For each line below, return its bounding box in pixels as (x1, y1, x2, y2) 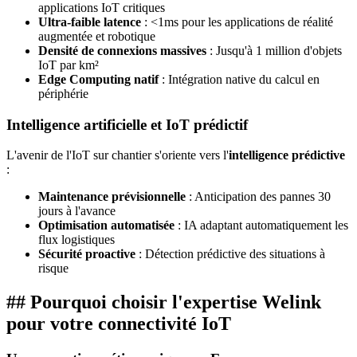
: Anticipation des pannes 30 (186, 190, 331, 204)
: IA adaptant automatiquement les (175, 218, 348, 233)
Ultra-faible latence (38, 14, 141, 29)
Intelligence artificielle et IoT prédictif (6, 116, 248, 133)
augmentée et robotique (38, 29, 155, 43)
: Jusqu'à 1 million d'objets (206, 43, 342, 57)
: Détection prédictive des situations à (135, 247, 325, 261)
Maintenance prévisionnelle (38, 190, 186, 204)
